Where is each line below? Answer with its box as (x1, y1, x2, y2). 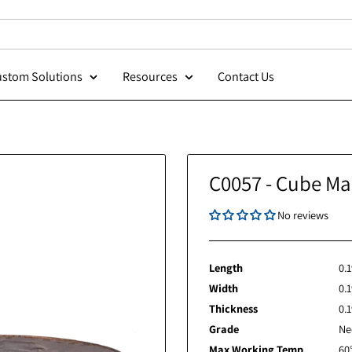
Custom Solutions (25, 75, 130, 94)
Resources (174, 75, 236, 94)
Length (270, 289, 309, 306)
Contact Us (280, 75, 344, 94)
